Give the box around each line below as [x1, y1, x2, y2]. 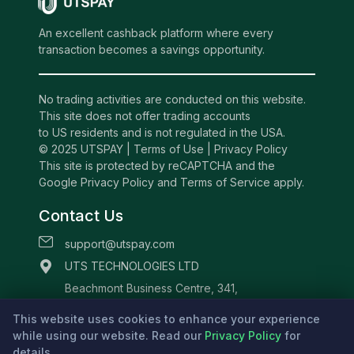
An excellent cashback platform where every [39, 26, 273, 40]
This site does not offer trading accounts [39, 109, 250, 122]
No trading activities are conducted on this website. [39, 92, 306, 106]
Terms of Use [134, 142, 204, 156]
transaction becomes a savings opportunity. [39, 43, 265, 56]
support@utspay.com [65, 237, 175, 250]
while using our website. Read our [13, 329, 205, 342]
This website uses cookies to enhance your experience [13, 312, 320, 326]
